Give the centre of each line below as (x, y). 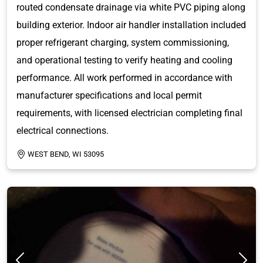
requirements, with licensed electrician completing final (129, 113)
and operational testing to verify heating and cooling (124, 60)
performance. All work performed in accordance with (124, 77)
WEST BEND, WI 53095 (66, 154)
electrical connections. (63, 130)
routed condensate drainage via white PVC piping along (131, 7)
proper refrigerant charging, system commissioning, (123, 42)
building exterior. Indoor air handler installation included (131, 25)
